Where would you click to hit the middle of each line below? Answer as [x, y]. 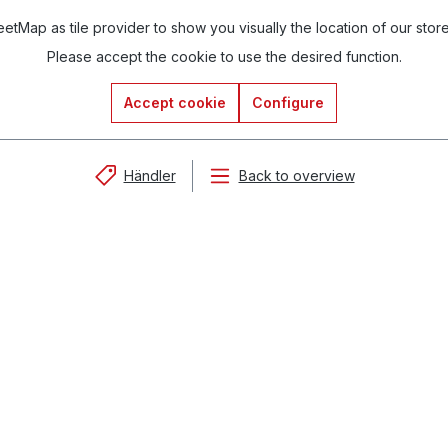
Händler [149, 175]
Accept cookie [175, 102]
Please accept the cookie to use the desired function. [224, 56]
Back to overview [296, 175]
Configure [288, 102]
